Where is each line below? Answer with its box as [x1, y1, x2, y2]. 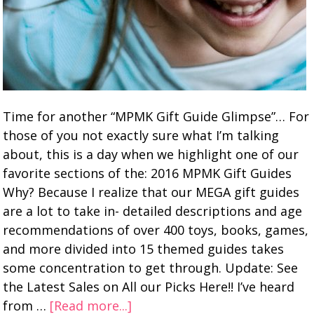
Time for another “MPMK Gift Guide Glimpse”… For [3, 108, 310, 125]
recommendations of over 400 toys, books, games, [3, 221, 309, 238]
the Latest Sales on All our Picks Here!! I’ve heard [3, 278, 295, 295]
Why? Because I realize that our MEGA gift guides [3, 184, 300, 200]
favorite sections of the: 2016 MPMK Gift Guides [3, 165, 292, 182]
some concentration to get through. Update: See [3, 259, 299, 276]
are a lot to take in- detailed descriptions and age [3, 203, 303, 219]
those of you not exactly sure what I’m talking [3, 127, 280, 144]
